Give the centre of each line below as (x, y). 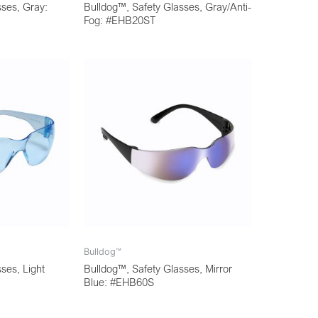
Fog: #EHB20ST (120, 20)
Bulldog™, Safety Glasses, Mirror (158, 268)
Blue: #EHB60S (119, 281)
